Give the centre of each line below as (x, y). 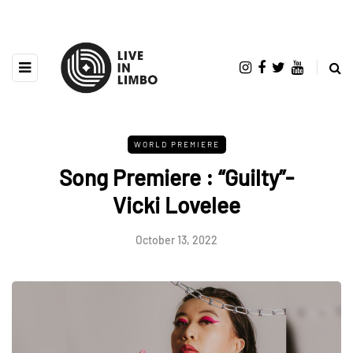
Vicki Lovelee (176, 204)
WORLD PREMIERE (176, 144)
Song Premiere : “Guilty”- (176, 177)
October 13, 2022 (176, 240)
